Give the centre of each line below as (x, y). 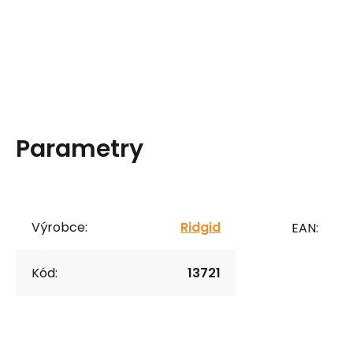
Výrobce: (59, 227)
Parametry (80, 149)
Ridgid (201, 227)
